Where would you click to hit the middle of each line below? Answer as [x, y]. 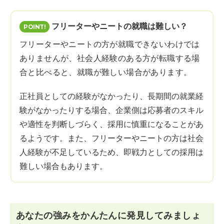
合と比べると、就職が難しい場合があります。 [106, 72]
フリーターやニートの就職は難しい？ [119, 26]
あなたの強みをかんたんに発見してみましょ [108, 215]
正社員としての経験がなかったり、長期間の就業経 [111, 96]
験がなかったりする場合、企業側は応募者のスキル [111, 110]
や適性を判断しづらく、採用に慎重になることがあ [111, 124]
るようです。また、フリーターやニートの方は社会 [111, 138]
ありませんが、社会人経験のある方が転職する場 [110, 58]
